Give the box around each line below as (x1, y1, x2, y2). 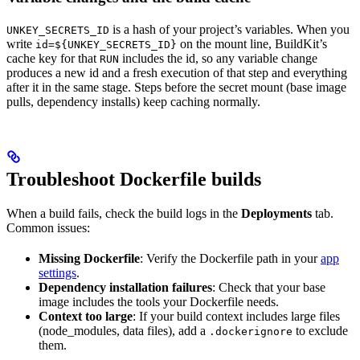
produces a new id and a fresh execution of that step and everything (6, 65, 347, 80)
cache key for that (6, 51, 100, 65)
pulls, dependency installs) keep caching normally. (6, 94, 260, 108)
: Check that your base (212, 280, 325, 294)
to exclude (292, 323, 348, 337)
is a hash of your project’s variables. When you (109, 22, 350, 36)
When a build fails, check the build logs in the (6, 206, 241, 220)
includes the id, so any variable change (119, 51, 317, 65)
